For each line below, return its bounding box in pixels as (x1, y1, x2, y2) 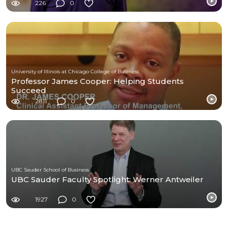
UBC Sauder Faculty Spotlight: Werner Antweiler (11, 174, 204, 184)
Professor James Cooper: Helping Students (11, 76, 184, 86)
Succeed (11, 85, 46, 95)
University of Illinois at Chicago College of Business (11, 68, 139, 75)
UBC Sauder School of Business (11, 166, 89, 173)
